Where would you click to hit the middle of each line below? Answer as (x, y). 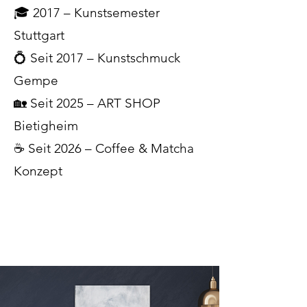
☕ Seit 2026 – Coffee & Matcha (104, 148)
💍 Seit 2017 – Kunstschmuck (97, 58)
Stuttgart (39, 35)
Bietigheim (46, 126)
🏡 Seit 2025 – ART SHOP (87, 103)
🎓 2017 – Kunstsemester (87, 13)
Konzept (38, 171)
